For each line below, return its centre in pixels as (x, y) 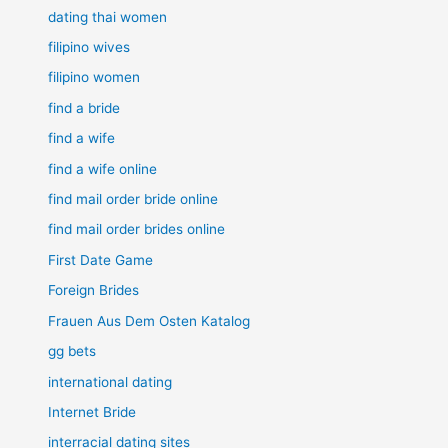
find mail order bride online (133, 199)
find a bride (84, 107)
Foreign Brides (94, 290)
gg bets (72, 351)
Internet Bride (92, 411)
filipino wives (89, 47)
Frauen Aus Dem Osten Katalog (149, 320)
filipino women (94, 77)
